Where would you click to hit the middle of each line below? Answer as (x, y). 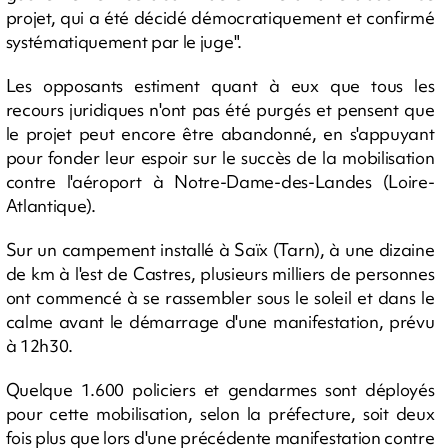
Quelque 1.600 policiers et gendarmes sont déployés (220, 389)
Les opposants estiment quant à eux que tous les (220, 85)
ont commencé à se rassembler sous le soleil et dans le (220, 297)
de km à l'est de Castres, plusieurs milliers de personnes (220, 273)
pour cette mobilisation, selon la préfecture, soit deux (220, 413)
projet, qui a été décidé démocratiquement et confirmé (220, 17)
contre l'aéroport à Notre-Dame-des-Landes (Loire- (220, 181)
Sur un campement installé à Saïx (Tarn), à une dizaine (220, 249)
